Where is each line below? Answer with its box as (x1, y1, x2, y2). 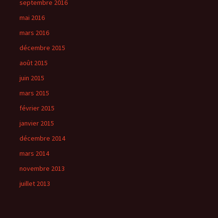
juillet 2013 (19, 179, 50, 188)
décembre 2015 (19, 43, 65, 52)
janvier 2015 (19, 118, 54, 127)
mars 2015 (19, 88, 49, 97)
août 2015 (19, 58, 48, 67)
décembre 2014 (19, 133, 65, 143)
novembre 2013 (19, 163, 65, 173)
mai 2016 (19, 13, 45, 22)
